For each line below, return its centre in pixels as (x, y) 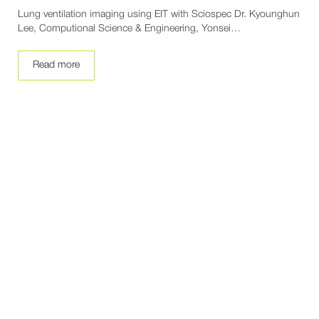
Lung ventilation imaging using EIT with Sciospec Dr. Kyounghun (159, 15)
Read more (56, 66)
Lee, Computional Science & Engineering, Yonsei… (129, 29)
